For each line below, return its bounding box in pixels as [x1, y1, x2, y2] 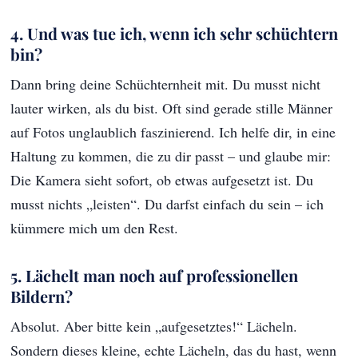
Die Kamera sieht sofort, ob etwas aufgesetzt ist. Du [10, 170, 314, 190]
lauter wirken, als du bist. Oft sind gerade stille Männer [10, 98, 333, 118]
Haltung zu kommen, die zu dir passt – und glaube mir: [10, 146, 332, 166]
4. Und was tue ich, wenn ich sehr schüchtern [10, 22, 339, 45]
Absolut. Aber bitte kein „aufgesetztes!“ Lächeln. [10, 316, 298, 336]
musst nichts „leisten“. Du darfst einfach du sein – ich [10, 194, 324, 214]
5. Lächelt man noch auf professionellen [10, 265, 299, 287]
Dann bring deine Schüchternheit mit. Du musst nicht [10, 74, 321, 94]
